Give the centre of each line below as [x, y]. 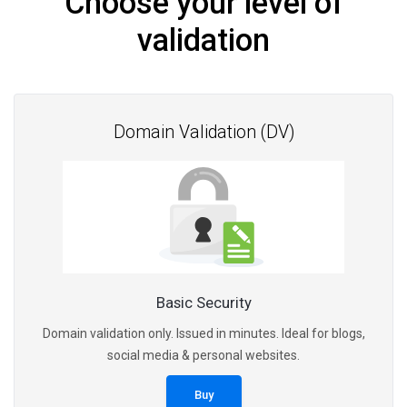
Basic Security [203, 302]
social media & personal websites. [203, 355]
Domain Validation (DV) [203, 132]
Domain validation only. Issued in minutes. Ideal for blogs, [203, 333]
